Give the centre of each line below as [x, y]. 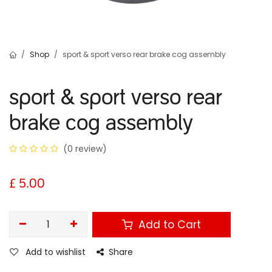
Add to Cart [168, 224]
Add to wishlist [56, 252]
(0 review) [85, 149]
